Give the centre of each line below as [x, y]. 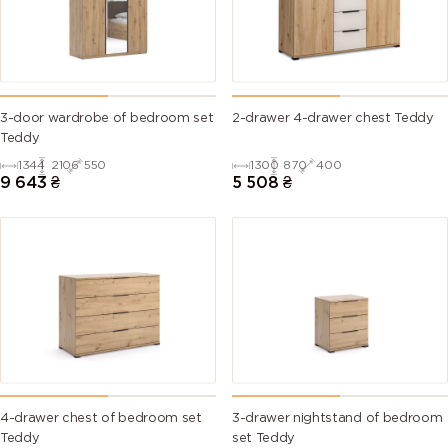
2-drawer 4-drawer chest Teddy [333, 118]
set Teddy [264, 439]
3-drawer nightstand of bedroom [337, 419]
